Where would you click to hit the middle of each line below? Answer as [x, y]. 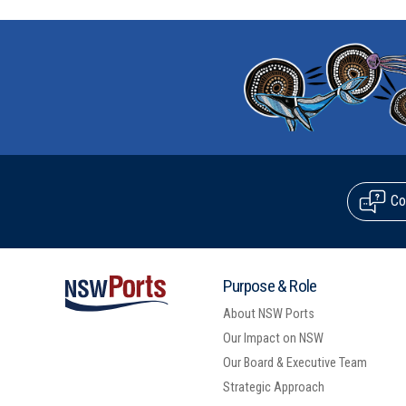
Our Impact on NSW [274, 339]
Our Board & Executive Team [295, 363]
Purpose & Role [270, 286]
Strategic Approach [274, 388]
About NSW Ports [269, 314]
